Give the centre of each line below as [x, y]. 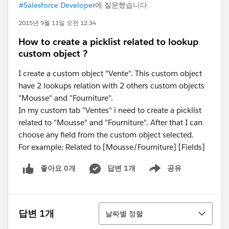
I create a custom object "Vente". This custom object [110, 73]
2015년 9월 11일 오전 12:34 [57, 23]
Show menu [161, 174]
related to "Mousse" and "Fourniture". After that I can [110, 122]
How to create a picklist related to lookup [108, 42]
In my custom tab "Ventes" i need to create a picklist [110, 110]
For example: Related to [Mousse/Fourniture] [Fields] [112, 147]
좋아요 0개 [58, 168]
